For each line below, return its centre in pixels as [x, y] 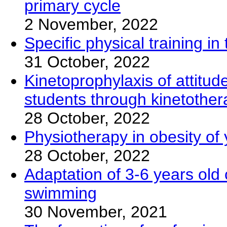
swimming [61, 193]
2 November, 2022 [91, 24]
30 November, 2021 [96, 212]
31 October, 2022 [87, 62]
